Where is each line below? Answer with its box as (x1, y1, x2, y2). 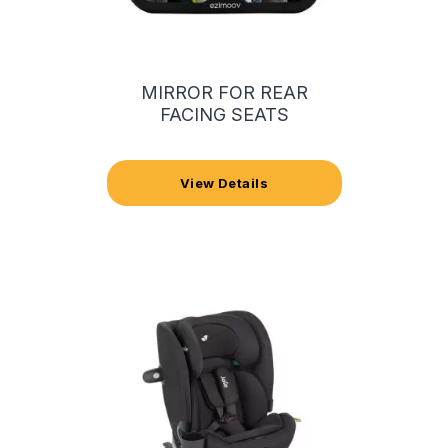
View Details (179, 175, 269, 192)
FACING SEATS (159, 104, 289, 126)
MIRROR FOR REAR (140, 82, 308, 104)
